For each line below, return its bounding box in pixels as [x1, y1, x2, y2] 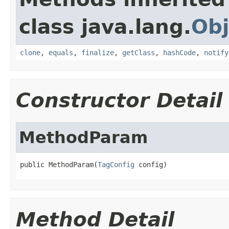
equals [49, 48, 73, 57]
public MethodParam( [20, 160, 98, 169]
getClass [122, 48, 155, 57]
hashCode [163, 48, 196, 57]
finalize [81, 48, 114, 57]
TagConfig [98, 160, 134, 169]
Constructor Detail [16, 88, 222, 112]
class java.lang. [19, 15, 191, 38]
